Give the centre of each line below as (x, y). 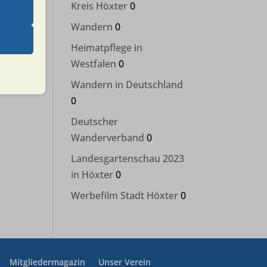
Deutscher (95, 122)
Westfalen (94, 64)
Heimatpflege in (107, 48)
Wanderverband (108, 138)
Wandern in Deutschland (127, 85)
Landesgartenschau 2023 (128, 159)
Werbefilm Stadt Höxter (125, 195)
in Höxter (92, 175)
